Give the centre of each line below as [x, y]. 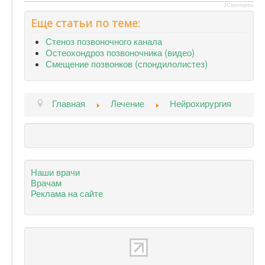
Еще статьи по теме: [85, 23]
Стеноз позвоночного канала [104, 41]
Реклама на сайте [67, 193]
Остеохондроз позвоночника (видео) [120, 52]
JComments [238, 5]
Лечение [127, 103]
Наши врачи [55, 171]
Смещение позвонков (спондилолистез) [127, 63]
